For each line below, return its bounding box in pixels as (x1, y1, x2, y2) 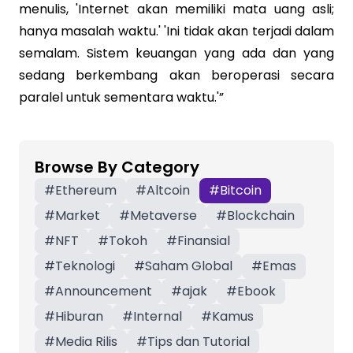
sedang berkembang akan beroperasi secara (19, 66, 334, 84)
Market (55, 206, 100, 225)
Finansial (177, 232, 230, 250)
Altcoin (147, 181, 190, 199)
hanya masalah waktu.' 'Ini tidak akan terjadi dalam (19, 22, 334, 40)
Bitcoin (220, 181, 262, 199)
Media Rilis (55, 333, 117, 351)
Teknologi (55, 257, 115, 275)
